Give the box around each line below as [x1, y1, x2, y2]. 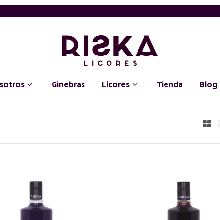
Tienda [156, 78, 183, 92]
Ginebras [51, 78, 85, 92]
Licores [101, 78, 130, 92]
